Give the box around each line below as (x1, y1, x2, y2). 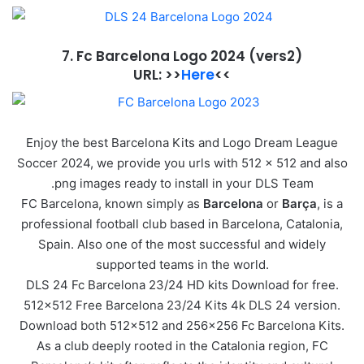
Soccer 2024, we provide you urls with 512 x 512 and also (16, 154, 348, 171)
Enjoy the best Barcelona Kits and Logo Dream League (26, 134, 338, 150)
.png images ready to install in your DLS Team (50, 175, 314, 191)
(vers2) (249, 46, 302, 67)
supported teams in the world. (95, 256, 269, 272)
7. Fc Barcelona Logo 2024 (62, 46, 249, 67)
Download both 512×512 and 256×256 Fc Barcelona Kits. (19, 317, 344, 333)
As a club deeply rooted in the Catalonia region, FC (36, 337, 328, 353)
